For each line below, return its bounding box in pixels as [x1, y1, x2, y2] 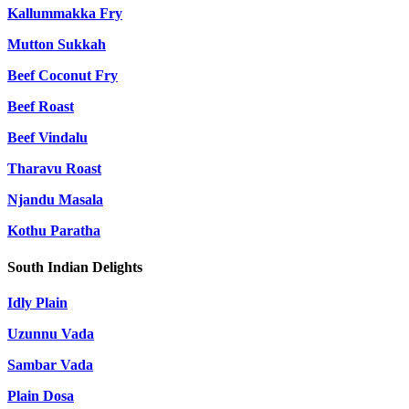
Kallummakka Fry [7, 5, 122, 22]
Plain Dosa [7, 387, 74, 404]
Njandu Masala [7, 192, 103, 208]
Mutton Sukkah [7, 37, 106, 53]
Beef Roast [7, 99, 74, 115]
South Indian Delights [7, 258, 142, 275]
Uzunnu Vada [7, 325, 94, 341]
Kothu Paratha [7, 223, 100, 239]
